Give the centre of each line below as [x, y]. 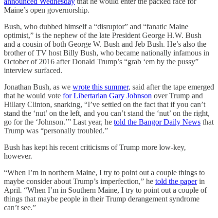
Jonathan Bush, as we [38, 87]
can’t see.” [20, 207]
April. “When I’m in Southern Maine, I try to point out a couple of [105, 190]
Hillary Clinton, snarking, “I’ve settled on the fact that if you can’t [105, 104]
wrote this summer [100, 87]
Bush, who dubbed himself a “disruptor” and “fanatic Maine [96, 26]
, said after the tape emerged [171, 87]
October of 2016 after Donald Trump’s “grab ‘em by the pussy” [101, 61]
